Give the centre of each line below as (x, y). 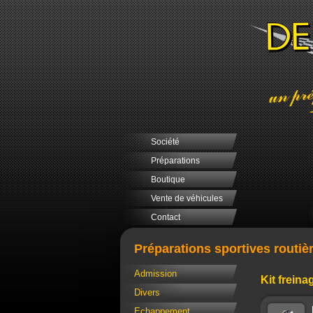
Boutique (168, 180)
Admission (155, 274)
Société (165, 142)
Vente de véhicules (187, 198)
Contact (166, 217)
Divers (147, 293)
